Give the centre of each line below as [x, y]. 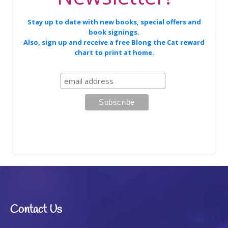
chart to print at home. [114, 52]
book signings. [114, 32]
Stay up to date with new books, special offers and [114, 22]
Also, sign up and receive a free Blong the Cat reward [114, 42]
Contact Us [36, 209]
